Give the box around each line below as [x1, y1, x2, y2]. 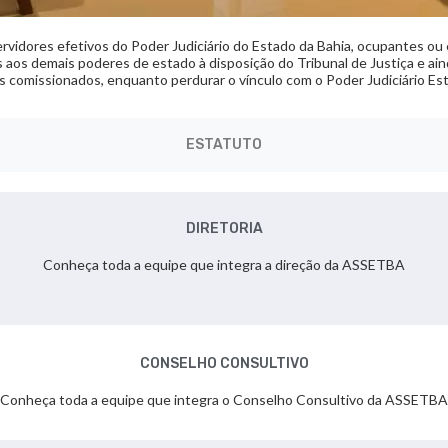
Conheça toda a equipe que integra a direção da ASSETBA [43, 256, 405, 273]
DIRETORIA [185, 220, 263, 237]
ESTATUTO [186, 136, 262, 153]
